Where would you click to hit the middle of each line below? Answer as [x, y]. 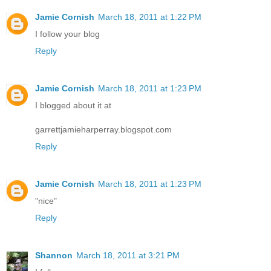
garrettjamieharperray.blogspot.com [103, 129]
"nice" [46, 201]
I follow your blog [67, 34]
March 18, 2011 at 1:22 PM [150, 17]
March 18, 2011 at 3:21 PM [128, 255]
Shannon [54, 255]
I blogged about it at [73, 105]
